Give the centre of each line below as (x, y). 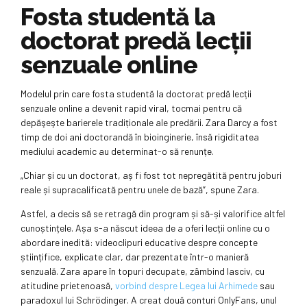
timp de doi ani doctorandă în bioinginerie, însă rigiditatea (140, 137)
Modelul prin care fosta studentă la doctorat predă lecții (136, 94)
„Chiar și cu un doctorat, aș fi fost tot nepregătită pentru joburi (151, 175)
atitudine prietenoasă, (68, 286)
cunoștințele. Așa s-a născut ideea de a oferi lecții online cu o (145, 228)
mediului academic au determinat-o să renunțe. (117, 151)
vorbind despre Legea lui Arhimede (186, 286)
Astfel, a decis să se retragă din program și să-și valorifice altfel (153, 214)
